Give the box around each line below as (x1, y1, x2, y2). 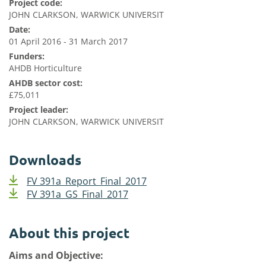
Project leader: (9, 104, 68, 115)
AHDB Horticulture (9, 62, 82, 74)
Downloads (9, 151, 81, 169)
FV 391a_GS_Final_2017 (27, 188, 128, 201)
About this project (9, 224, 129, 242)
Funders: (9, 50, 45, 62)
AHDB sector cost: (9, 77, 83, 88)
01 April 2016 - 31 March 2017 (9, 36, 128, 47)
